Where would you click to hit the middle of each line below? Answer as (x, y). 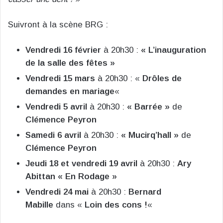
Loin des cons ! (116, 205)
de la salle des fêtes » (70, 63)
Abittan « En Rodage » (71, 177)
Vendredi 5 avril (56, 107)
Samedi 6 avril (53, 135)
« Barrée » (148, 107)
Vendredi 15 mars (60, 79)
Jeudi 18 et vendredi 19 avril (81, 164)
